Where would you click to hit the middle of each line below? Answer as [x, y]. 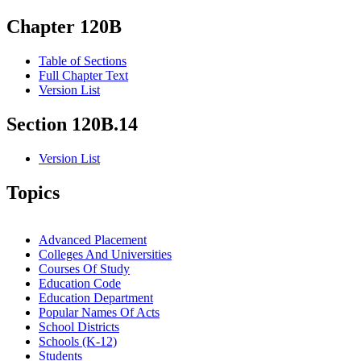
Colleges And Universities [105, 254]
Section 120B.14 [72, 124]
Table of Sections [83, 61]
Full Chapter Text [83, 76]
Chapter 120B [64, 27]
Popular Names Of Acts [99, 312]
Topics [33, 193]
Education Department [96, 297]
